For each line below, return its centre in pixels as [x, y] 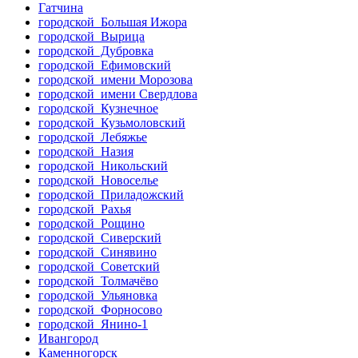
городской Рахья [85, 209]
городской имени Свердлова [118, 93]
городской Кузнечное [98, 108]
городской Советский [99, 266]
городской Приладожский [111, 194]
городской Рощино [91, 223]
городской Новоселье [98, 180]
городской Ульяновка [98, 295]
